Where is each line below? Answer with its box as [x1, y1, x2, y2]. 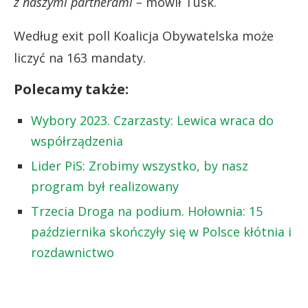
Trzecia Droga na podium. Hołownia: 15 [31, 203, 263, 220]
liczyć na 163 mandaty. [14, 49, 146, 67]
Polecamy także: [14, 80, 129, 99]
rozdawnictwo [31, 244, 114, 261]
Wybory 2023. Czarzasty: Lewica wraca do [31, 112, 274, 129]
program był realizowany [31, 178, 179, 195]
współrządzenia [31, 133, 123, 150]
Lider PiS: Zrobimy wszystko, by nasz [31, 157, 248, 175]
